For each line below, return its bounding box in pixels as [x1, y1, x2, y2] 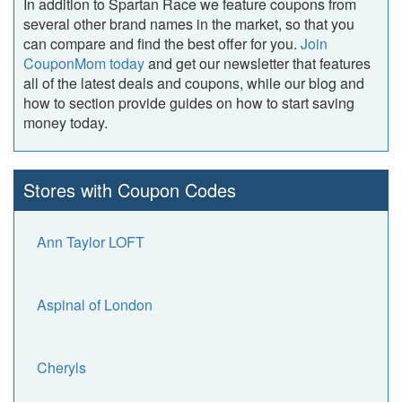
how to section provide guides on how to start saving [23, 92, 354, 113]
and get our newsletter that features [144, 53, 371, 74]
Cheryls [37, 357, 86, 378]
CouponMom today [23, 53, 144, 74]
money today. [23, 112, 108, 133]
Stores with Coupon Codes [23, 177, 236, 203]
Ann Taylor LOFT [37, 232, 144, 252]
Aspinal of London [37, 294, 153, 315]
